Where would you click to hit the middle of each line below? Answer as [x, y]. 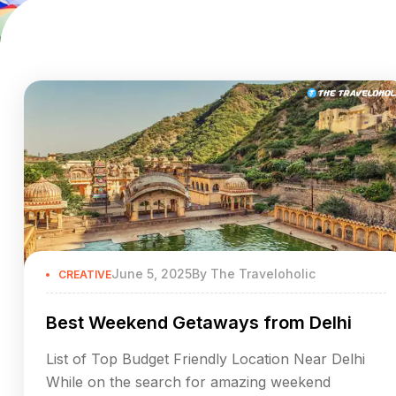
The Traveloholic [263, 273]
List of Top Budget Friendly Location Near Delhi [206, 358]
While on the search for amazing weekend [188, 381]
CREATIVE [85, 274]
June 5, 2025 [152, 273]
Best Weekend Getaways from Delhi [199, 322]
